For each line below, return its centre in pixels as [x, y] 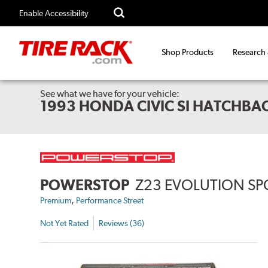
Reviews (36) [122, 223]
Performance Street [110, 201]
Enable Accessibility [54, 13]
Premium [56, 201]
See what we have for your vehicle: [110, 94]
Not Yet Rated [65, 223]
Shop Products [188, 52]
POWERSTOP [85, 185]
